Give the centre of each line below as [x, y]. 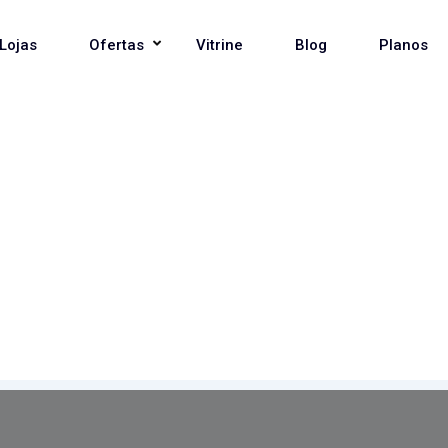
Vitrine [219, 45]
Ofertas [116, 45]
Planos [403, 45]
